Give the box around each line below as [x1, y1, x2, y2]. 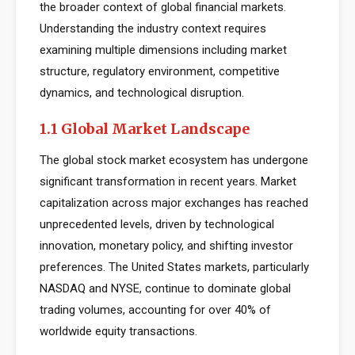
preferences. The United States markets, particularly [40, 260, 309, 274]
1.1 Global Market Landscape [40, 120, 250, 138]
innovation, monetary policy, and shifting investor [40, 239, 293, 253]
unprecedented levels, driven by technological [40, 217, 274, 231]
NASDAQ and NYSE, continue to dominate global [40, 281, 291, 296]
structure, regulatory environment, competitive [40, 64, 280, 78]
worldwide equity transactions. [40, 324, 197, 338]
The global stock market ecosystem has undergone [40, 153, 308, 167]
